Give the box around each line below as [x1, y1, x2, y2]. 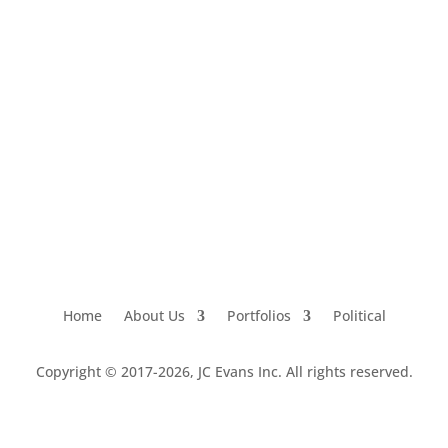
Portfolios [226, 305, 291, 325]
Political [332, 305, 386, 325]
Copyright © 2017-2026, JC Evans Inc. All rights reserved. [35, 362, 413, 382]
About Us [123, 305, 185, 325]
